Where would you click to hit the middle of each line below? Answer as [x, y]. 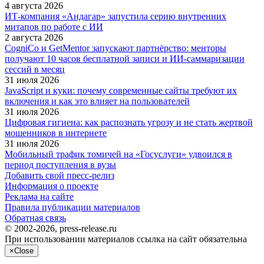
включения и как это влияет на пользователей [97, 101]
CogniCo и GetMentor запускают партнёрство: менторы [115, 48]
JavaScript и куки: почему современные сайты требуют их [121, 91]
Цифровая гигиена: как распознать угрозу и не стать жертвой [129, 123]
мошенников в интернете [56, 133]
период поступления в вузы [60, 165]
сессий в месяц [35, 70]
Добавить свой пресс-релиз [60, 176]
